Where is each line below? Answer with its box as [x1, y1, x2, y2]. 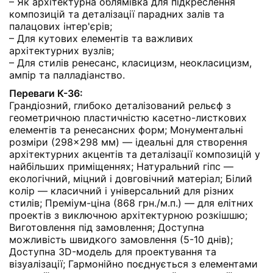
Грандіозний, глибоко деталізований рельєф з [9, 99, 231, 112]
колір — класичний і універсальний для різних [9, 184, 234, 197]
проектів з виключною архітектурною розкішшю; [9, 208, 247, 221]
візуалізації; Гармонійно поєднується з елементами [9, 257, 258, 270]
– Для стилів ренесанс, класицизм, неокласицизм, [9, 56, 252, 69]
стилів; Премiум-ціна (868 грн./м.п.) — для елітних [9, 196, 253, 209]
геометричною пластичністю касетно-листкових [9, 111, 247, 124]
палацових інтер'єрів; [9, 19, 112, 32]
